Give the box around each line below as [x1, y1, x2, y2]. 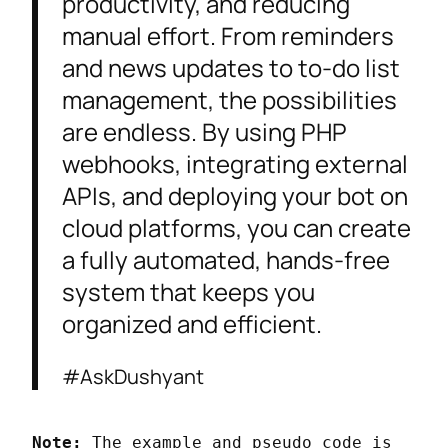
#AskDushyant [62, 363, 204, 391]
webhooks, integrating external [62, 147, 408, 181]
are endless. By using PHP [62, 115, 347, 149]
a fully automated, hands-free [62, 243, 390, 277]
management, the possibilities [62, 83, 397, 117]
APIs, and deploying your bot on [62, 179, 408, 213]
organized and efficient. [62, 307, 322, 341]
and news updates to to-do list [62, 51, 400, 85]
